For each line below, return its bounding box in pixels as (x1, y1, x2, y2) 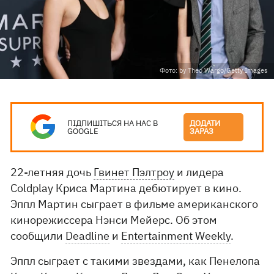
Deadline (65, 229, 110, 243)
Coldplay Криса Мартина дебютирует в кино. (10, 181, 242, 195)
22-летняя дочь (10, 165, 94, 179)
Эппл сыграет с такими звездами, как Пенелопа (10, 254, 261, 268)
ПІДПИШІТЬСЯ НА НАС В (67, 118, 158, 128)
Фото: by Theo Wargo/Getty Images (160, 66, 267, 75)
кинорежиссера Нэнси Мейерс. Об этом (10, 213, 218, 227)
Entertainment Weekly (121, 229, 231, 243)
